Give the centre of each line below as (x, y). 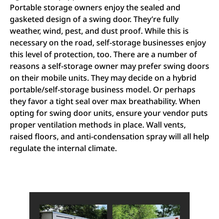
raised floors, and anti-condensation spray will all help (109, 136)
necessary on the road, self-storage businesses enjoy (108, 42)
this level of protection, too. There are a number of (103, 54)
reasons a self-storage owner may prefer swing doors (109, 66)
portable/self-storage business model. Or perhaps (103, 89)
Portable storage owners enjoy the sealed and (95, 7)
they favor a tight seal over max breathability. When (105, 101)
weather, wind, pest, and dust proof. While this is (99, 31)
